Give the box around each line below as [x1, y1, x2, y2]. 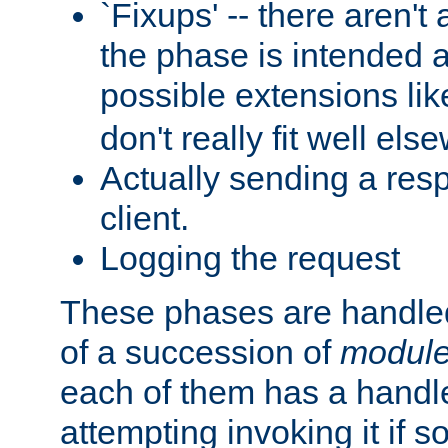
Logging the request [100, 238, 400, 277]
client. [100, 198, 189, 237]
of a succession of [60, 332, 340, 371]
